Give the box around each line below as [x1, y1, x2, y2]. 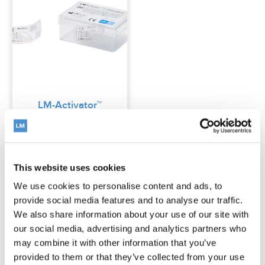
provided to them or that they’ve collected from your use [14, 251, 244, 262]
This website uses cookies [14, 162, 126, 173]
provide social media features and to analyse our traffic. [14, 195, 243, 205]
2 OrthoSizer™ [38, 110, 101, 121]
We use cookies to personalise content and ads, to [14, 180, 222, 191]
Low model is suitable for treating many [12, 245, 216, 258]
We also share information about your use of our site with [14, 209, 249, 219]
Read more [40, 162, 99, 174]
